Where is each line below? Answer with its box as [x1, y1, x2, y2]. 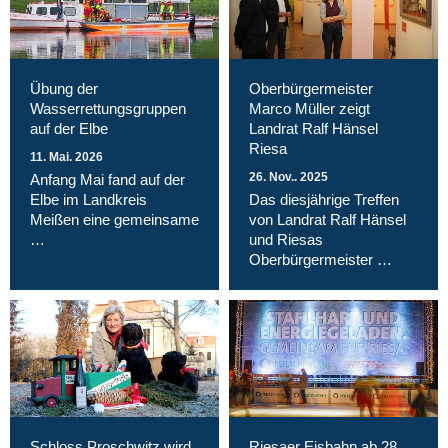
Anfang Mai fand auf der [30, 170, 185, 188]
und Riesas [249, 230, 323, 248]
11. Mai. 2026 [30, 149, 103, 164]
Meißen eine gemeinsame [30, 210, 199, 228]
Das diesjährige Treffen [249, 190, 399, 208]
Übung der [30, 79, 98, 97]
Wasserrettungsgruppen [30, 99, 186, 117]
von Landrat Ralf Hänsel [249, 210, 406, 228]
